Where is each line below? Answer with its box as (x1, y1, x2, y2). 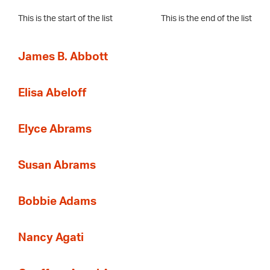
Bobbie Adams (18, 196, 96, 208)
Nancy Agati (18, 232, 84, 244)
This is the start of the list (18, 14, 113, 24)
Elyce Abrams (18, 124, 92, 136)
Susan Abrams (18, 160, 96, 172)
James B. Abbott (18, 51, 108, 63)
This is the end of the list (161, 14, 252, 24)
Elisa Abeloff (18, 87, 86, 99)
